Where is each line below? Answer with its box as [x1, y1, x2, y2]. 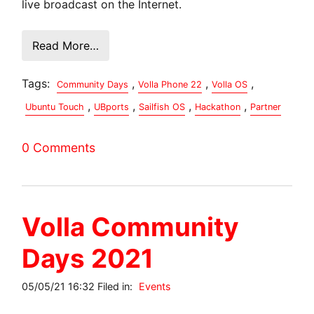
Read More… [32, 38, 100, 53]
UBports [94, 101, 130, 112]
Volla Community [22, 210, 240, 243]
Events [139, 280, 172, 292]
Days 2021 [22, 242, 154, 274]
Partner [250, 101, 282, 112]
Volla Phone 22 [138, 78, 203, 90]
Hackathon [195, 101, 241, 112]
